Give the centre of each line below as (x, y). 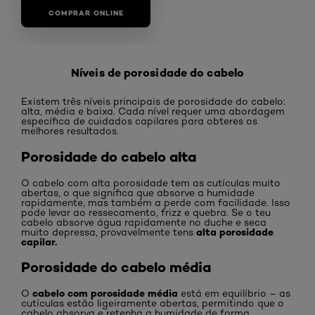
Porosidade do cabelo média (116, 267)
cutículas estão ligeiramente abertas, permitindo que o (153, 303)
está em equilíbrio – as (234, 294)
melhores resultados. (70, 130)
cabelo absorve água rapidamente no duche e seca (144, 222)
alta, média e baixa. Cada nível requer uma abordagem (153, 111)
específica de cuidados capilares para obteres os (139, 121)
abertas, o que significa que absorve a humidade (138, 192)
